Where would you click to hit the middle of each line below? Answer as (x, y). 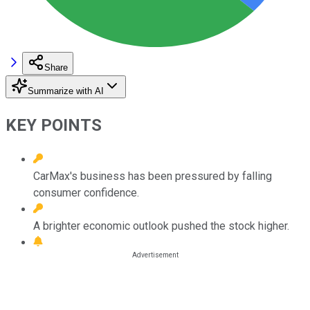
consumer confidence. (86, 192)
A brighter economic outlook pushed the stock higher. (161, 226)
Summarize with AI (66, 91)
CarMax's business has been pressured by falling (153, 176)
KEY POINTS (54, 125)
